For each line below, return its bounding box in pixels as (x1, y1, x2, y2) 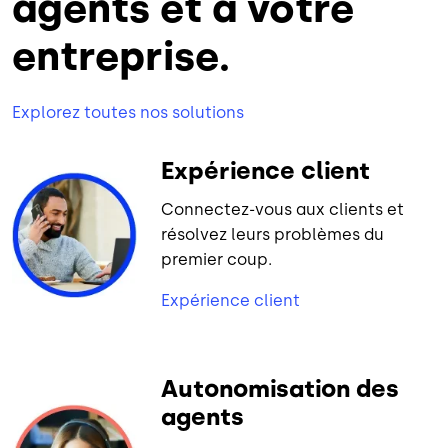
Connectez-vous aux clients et (161, 199, 405, 219)
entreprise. (12, 31, 230, 80)
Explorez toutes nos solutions (12, 102, 244, 122)
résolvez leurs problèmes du (161, 224, 385, 244)
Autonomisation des (161, 373, 400, 403)
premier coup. (161, 249, 273, 269)
